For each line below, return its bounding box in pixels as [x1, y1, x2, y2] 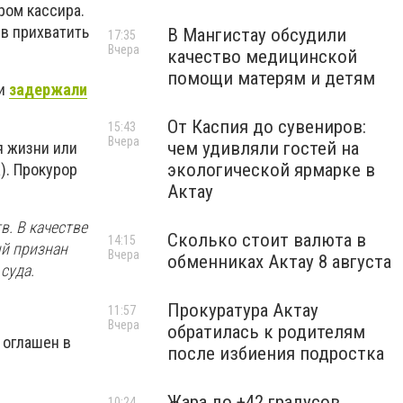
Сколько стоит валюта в [167, 229, 366, 251]
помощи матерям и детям [167, 67, 375, 89]
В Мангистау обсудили [167, 24, 346, 46]
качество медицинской [167, 46, 357, 67]
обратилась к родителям [167, 321, 365, 343]
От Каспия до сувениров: [167, 116, 366, 138]
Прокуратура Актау [167, 300, 318, 321]
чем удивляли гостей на [167, 138, 359, 159]
